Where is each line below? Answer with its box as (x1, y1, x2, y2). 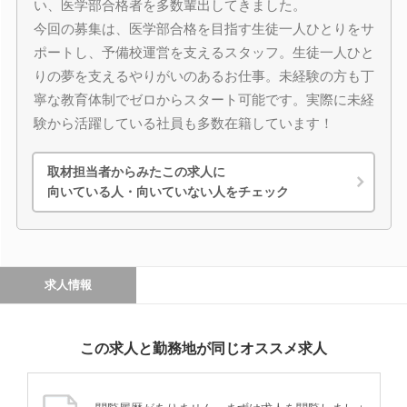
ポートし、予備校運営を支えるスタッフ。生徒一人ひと (33, 44, 374, 60)
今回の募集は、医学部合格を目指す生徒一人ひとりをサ (33, 20, 374, 36)
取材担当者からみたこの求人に (47, 164, 225, 179)
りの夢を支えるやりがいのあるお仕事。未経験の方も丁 (33, 67, 374, 84)
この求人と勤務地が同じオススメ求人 (80, 340, 327, 356)
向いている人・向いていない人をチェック (47, 184, 289, 199)
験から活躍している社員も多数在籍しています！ (33, 114, 333, 131)
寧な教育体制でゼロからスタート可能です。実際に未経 (33, 91, 374, 107)
